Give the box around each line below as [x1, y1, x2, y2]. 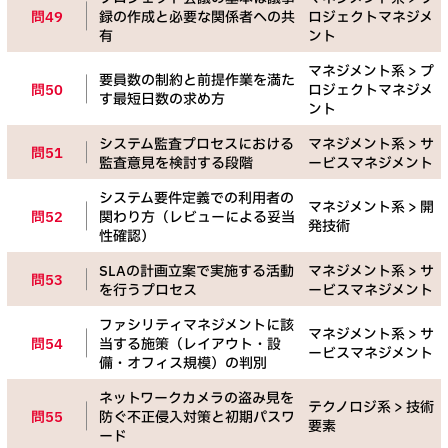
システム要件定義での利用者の [99, 188, 294, 210]
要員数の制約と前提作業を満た [99, 70, 295, 92]
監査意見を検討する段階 [99, 153, 253, 175]
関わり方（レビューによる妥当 [99, 207, 295, 229]
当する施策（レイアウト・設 [99, 334, 281, 356]
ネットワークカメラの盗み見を [99, 388, 294, 410]
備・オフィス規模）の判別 [99, 353, 267, 375]
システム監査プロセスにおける [99, 134, 294, 156]
